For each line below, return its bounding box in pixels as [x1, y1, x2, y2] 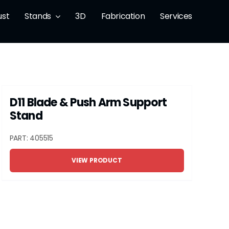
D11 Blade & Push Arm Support [9, 95, 167, 110]
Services [160, 10, 193, 22]
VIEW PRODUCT [72, 156, 122, 165]
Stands [25, 10, 51, 22]
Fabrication [101, 10, 145, 22]
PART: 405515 [9, 133, 53, 143]
